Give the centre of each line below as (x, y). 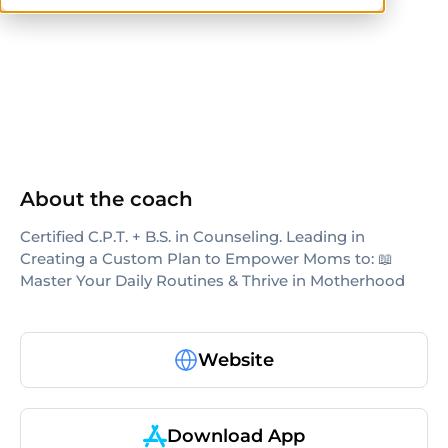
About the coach (106, 199)
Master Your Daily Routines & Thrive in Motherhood (212, 280)
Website (236, 359)
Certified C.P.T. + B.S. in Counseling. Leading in (192, 236)
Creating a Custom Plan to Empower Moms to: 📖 (206, 258)
